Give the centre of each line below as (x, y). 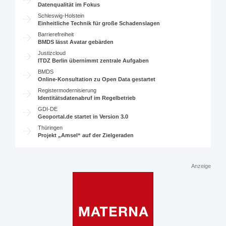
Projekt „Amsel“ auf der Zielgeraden (86, 135)
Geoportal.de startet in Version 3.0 (83, 117)
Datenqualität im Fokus (69, 5)
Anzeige (201, 166)
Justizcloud (52, 53)
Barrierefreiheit (56, 34)
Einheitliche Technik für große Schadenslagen (99, 23)
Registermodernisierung (67, 90)
